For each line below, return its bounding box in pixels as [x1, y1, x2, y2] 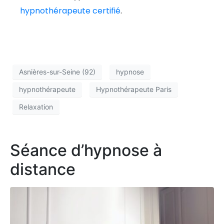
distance [10, 159, 75, 179]
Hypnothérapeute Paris [96, 85, 171, 94]
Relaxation [19, 102, 53, 111]
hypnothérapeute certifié [20, 4, 120, 16]
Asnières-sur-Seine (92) [19, 67, 95, 76]
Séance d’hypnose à [10, 140, 162, 160]
